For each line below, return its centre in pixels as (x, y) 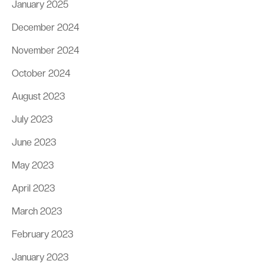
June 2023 (34, 142)
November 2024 (46, 50)
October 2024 (41, 73)
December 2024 (46, 27)
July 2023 (32, 119)
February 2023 (42, 234)
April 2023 (33, 188)
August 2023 (38, 96)
